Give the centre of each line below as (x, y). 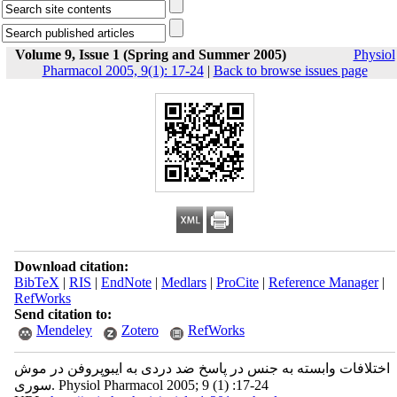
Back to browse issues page (290, 70)
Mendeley (64, 330)
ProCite (237, 282)
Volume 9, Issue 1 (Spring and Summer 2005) (150, 54)
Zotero (140, 330)
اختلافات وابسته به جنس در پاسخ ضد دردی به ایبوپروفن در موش (202, 368)
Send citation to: (62, 314)
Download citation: (71, 266)
